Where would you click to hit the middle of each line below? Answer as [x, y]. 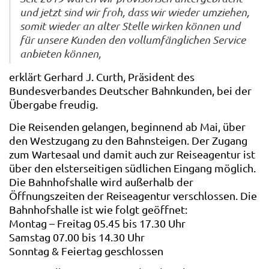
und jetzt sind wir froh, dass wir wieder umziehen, [134, 12]
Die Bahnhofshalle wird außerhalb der [101, 181]
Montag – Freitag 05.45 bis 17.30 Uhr [97, 223]
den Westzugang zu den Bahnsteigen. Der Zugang [128, 140]
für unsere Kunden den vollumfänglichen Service [133, 40]
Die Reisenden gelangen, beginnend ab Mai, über [127, 126]
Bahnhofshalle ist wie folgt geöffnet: [98, 209]
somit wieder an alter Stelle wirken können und [130, 26]
